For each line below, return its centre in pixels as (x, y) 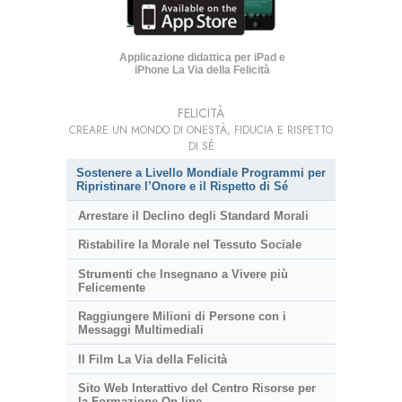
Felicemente (111, 287)
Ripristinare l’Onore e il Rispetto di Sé (182, 186)
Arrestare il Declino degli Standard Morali (193, 215)
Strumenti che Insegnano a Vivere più (183, 274)
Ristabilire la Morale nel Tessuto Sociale (189, 245)
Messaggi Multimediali (140, 330)
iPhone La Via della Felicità (203, 70)
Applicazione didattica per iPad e (203, 57)
